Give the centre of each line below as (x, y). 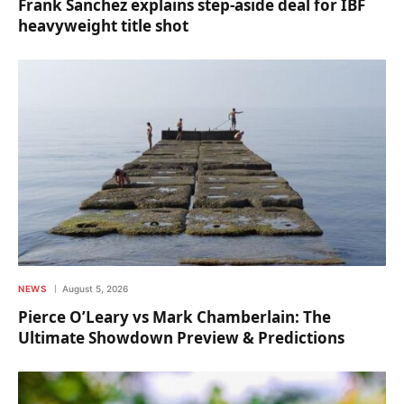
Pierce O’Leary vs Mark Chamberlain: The (174, 317)
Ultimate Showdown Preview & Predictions (181, 338)
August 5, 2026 (95, 289)
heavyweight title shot (103, 25)
